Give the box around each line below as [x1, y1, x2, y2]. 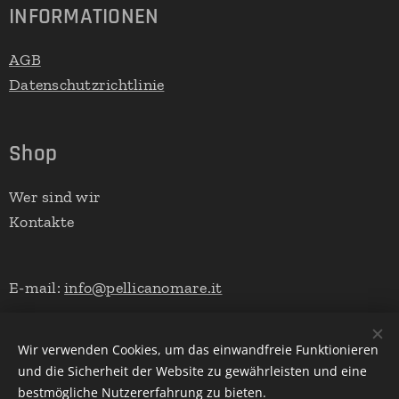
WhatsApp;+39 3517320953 [9, 353, 199, 373]
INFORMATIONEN [9, 3, 159, 32]
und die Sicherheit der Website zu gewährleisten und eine [18, 362, 367, 379]
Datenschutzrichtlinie [9, 75, 165, 95]
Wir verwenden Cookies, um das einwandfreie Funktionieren [18, 341, 379, 358]
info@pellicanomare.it [64, 278, 223, 298]
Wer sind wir [9, 187, 102, 208]
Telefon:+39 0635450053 [9, 315, 180, 336]
